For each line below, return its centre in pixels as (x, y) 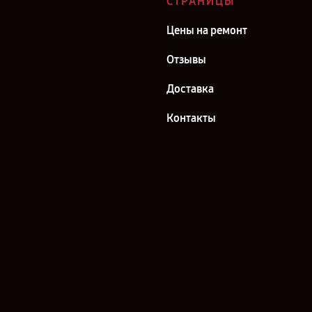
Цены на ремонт (207, 30)
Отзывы (186, 60)
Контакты (191, 118)
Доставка (190, 89)
